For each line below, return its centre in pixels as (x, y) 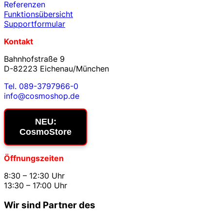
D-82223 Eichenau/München (56, 69)
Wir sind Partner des (50, 205)
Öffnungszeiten (34, 158)
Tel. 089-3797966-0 (41, 86)
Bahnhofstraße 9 (34, 59)
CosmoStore (45, 132)
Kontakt (18, 42)
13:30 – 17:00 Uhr (36, 186)
